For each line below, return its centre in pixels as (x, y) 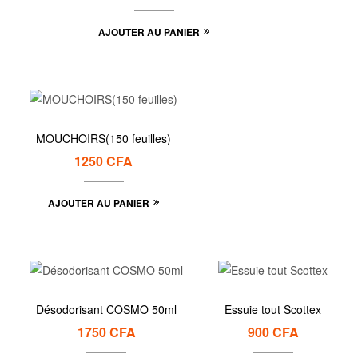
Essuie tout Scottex (273, 309)
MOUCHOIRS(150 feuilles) (103, 138)
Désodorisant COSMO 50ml (106, 309)
